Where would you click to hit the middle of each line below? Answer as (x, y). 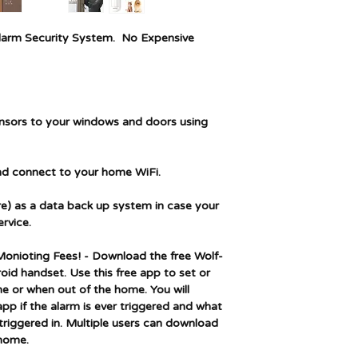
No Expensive (156, 38)
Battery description (306, 54)
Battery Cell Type (302, 20)
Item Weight (289, 87)
